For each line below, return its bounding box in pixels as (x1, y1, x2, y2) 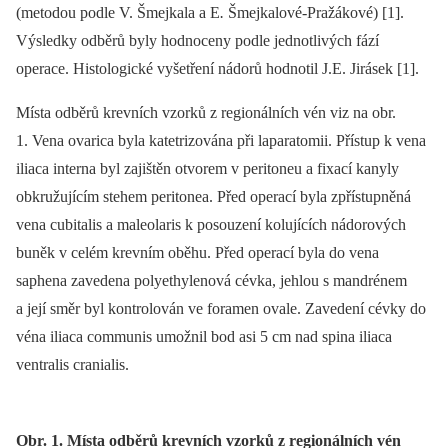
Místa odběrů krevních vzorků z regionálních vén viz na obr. (16, 104, 396, 122)
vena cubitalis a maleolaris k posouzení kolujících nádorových (16, 216, 406, 234)
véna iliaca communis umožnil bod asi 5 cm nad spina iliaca (16, 328, 392, 346)
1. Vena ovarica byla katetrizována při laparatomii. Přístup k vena (16, 132, 426, 150)
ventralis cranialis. (16, 356, 129, 374)
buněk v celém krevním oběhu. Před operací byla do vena (16, 244, 379, 262)
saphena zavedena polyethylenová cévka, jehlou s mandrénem (16, 272, 407, 290)
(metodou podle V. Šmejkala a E (16, 4, 220, 22)
